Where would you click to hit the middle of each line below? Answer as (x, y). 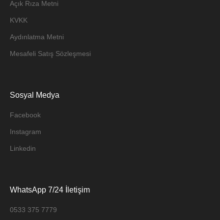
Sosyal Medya (35, 95)
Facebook (26, 115)
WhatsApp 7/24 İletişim (50, 190)
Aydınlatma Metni (37, 37)
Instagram (26, 131)
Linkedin (23, 148)
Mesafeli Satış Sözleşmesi (51, 53)
